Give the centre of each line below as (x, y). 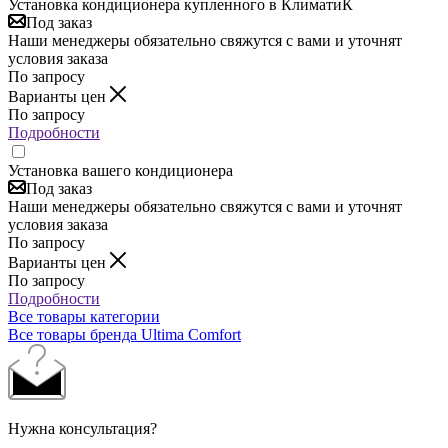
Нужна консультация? (82, 428)
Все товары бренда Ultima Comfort (124, 334)
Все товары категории (84, 316)
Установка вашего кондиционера (120, 170)
